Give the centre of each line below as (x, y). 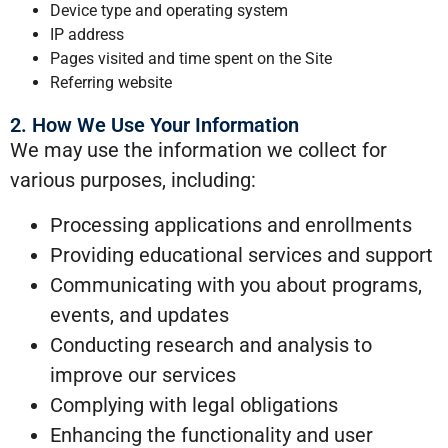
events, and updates (139, 314)
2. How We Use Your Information (154, 125)
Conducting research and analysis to (211, 344)
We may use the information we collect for (198, 150)
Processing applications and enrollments (231, 224)
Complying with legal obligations (194, 404)
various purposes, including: (133, 180)
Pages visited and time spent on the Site (191, 59)
